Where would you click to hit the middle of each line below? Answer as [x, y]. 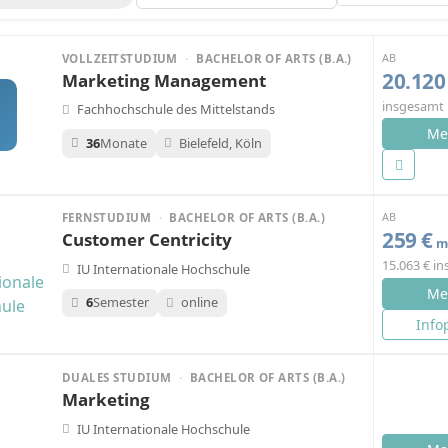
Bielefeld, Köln [221, 142]
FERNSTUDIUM [108, 218]
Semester [120, 302]
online [200, 302]
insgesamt [413, 105]
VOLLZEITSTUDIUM [122, 58]
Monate [123, 142]
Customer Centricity [147, 240]
